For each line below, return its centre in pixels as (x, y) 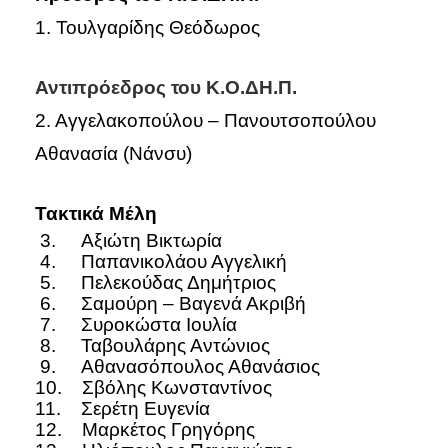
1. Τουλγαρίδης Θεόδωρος (147, 27)
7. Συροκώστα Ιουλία (136, 324)
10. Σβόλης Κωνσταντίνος (153, 387)
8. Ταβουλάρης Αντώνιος (152, 345)
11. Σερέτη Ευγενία (122, 408)
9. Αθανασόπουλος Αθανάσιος (177, 366)
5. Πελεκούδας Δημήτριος (155, 282)
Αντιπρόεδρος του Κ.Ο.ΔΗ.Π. (166, 87)
